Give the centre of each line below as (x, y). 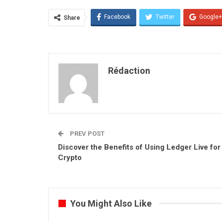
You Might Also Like (111, 203)
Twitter (165, 17)
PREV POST (86, 133)
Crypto (70, 157)
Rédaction (129, 70)
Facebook (117, 17)
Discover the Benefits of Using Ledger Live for (139, 147)
